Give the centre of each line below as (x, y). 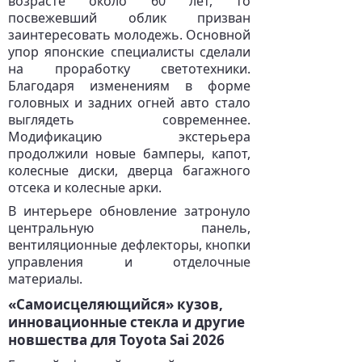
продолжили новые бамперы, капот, (129, 154)
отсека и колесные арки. (85, 187)
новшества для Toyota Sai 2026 (116, 340)
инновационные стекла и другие (126, 322)
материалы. (45, 279)
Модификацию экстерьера (129, 137)
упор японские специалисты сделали (129, 52)
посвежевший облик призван (129, 18)
